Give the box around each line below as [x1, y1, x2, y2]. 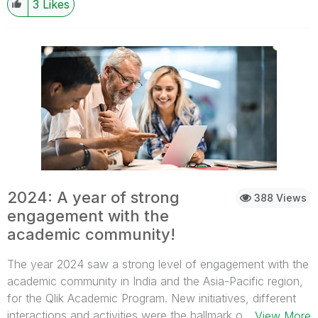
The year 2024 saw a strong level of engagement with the [7, 256, 309, 271]
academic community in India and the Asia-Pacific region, [7, 273, 303, 288]
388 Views [251, 191, 307, 204]
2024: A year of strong [7, 187, 180, 207]
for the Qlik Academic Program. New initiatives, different [7, 290, 296, 305]
